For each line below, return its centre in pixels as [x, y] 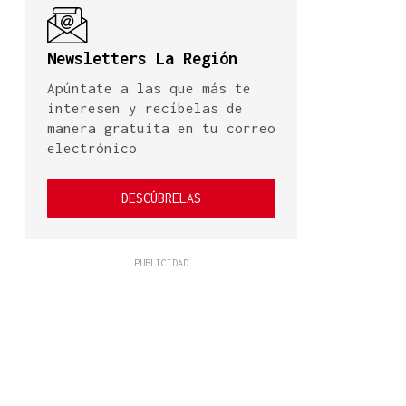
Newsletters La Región [142, 59]
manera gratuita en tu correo [161, 128]
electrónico [92, 148]
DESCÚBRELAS [161, 198]
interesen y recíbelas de [145, 108]
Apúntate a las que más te [149, 88]
